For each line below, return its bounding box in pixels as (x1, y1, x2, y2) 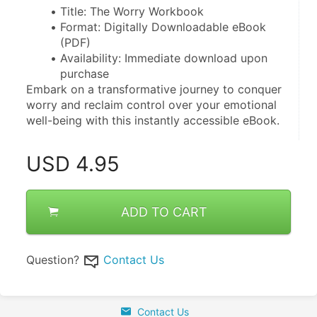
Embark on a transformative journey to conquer (26, 82, 282, 97)
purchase (60, 67, 109, 81)
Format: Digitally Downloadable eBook (59, 20, 266, 35)
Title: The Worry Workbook (59, 4, 204, 19)
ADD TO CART (120, 204, 207, 220)
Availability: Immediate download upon (59, 51, 267, 66)
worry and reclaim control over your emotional (26, 98, 277, 113)
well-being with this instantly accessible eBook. (26, 113, 279, 128)
